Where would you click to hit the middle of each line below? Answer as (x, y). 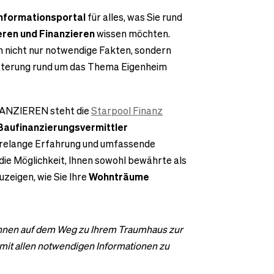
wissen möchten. (132, 33)
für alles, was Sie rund (134, 17)
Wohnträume (119, 176)
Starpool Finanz (127, 110)
